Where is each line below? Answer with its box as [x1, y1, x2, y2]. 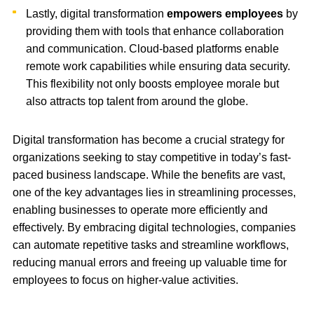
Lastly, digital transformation [26, 7, 165, 20]
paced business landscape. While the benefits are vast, [13, 168, 285, 181]
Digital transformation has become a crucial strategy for [13, 133, 285, 146]
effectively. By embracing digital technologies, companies [13, 221, 296, 233]
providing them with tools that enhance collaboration [26, 25, 285, 37]
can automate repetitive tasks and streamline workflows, [13, 238, 289, 251]
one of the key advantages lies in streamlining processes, [13, 186, 296, 198]
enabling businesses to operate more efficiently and [13, 203, 268, 216]
